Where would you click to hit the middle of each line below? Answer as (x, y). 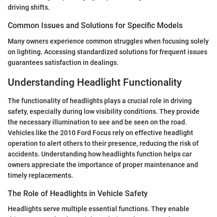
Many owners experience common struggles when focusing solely (108, 41)
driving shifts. (29, 8)
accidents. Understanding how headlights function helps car (100, 154)
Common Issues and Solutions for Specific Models (95, 26)
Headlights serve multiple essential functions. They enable (99, 209)
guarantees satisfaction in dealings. (63, 62)
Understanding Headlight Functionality (95, 82)
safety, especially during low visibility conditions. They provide (104, 111)
